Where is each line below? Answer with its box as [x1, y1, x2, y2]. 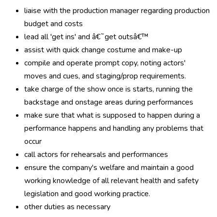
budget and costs [24, 18, 83, 29]
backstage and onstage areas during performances [24, 97, 193, 108]
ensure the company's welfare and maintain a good [24, 162, 194, 173]
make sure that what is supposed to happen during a [24, 110, 200, 121]
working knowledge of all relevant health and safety [24, 175, 199, 186]
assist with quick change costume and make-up [24, 45, 182, 55]
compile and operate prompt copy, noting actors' [24, 58, 186, 68]
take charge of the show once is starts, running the [24, 84, 193, 94]
